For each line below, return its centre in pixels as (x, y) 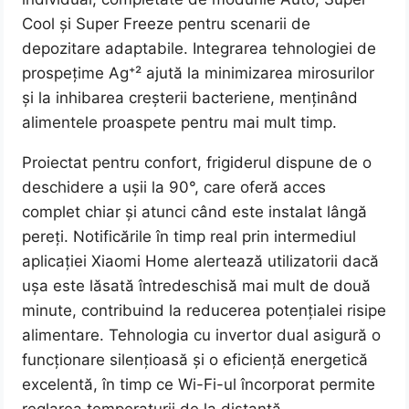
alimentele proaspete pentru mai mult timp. (180, 123)
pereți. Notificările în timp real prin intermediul (189, 237)
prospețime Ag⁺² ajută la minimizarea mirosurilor (199, 73)
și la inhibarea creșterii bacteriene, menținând (190, 98)
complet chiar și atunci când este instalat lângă (195, 212)
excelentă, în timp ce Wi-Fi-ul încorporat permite (199, 385)
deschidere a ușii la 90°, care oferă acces (174, 188)
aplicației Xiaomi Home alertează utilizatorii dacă (201, 262)
